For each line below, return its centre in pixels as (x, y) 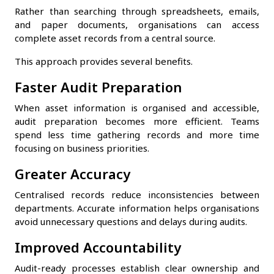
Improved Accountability (98, 247)
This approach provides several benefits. (104, 61)
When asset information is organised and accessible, (137, 107)
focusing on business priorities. (82, 148)
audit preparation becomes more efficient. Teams (137, 121)
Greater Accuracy (72, 173)
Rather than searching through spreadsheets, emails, (137, 11)
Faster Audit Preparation (98, 87)
